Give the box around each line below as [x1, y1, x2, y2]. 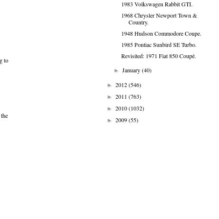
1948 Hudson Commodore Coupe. [121, 29, 201, 37]
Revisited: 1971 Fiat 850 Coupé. [121, 52, 196, 60]
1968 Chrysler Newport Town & [121, 11, 197, 19]
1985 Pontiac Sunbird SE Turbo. [121, 41, 197, 48]
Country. [128, 18, 149, 26]
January [122, 66, 142, 74]
